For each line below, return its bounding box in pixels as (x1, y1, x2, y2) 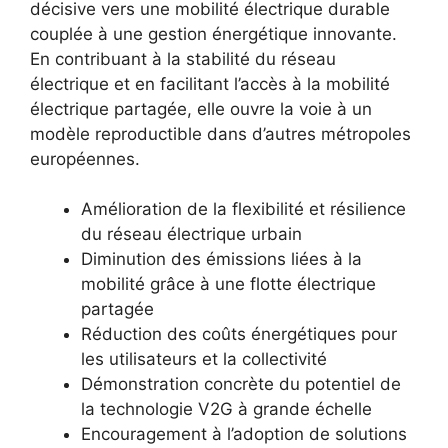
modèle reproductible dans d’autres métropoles (30, 123, 411, 144)
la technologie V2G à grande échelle (81, 399, 372, 420)
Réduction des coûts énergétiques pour (81, 324, 397, 345)
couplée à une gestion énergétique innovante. (30, 23, 397, 44)
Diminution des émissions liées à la (81, 249, 362, 270)
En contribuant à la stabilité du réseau (30, 48, 336, 69)
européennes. (30, 148, 140, 169)
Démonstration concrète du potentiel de (81, 374, 401, 395)
